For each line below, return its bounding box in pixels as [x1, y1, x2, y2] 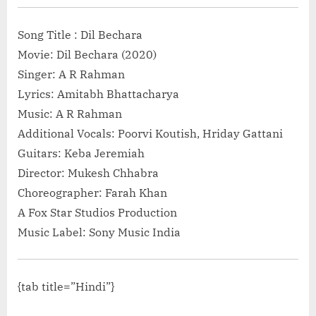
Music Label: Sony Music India [18, 225, 181, 240]
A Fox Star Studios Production [18, 205, 177, 220]
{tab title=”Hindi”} [18, 279, 114, 294]
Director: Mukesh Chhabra [18, 166, 159, 181]
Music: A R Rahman [18, 107, 122, 121]
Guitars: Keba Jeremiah [18, 146, 145, 161]
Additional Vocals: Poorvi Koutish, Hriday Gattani [18, 126, 283, 141]
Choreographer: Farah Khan [18, 186, 167, 200]
